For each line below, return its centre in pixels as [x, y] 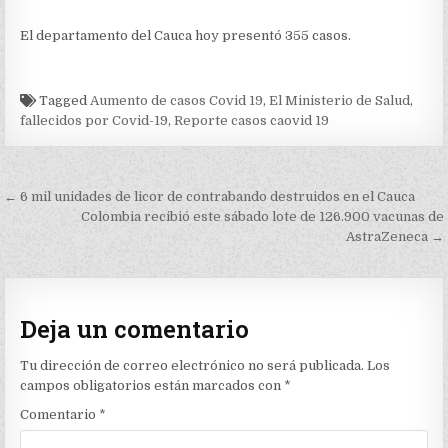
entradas [63, 255]
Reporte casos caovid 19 [252, 120]
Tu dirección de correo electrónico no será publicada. [192, 365]
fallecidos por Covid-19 [94, 120]
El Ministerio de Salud [340, 100]
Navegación [85, 199]
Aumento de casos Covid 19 [177, 100]
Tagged [63, 100]
